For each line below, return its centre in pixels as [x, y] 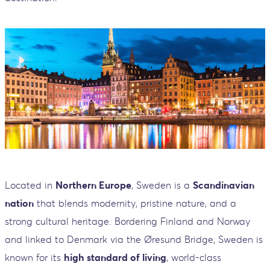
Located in [30, 185]
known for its [34, 257]
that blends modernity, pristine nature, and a [135, 203]
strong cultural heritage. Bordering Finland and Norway [127, 221]
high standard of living [115, 257]
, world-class [194, 257]
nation [19, 203]
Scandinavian [224, 185]
